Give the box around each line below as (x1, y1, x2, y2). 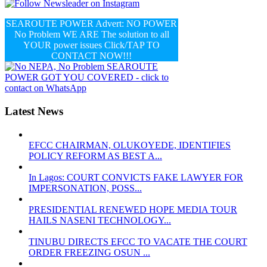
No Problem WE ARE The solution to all (14, 29, 169, 40)
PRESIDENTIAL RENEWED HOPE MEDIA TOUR (29, 204, 237, 215)
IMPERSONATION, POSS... (29, 182, 142, 193)
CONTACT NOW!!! (51, 51, 132, 61)
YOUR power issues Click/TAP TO (23, 40, 160, 51)
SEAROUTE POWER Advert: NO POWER (6, 18, 177, 29)
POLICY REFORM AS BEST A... (29, 150, 162, 161)
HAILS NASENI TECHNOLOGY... (29, 215, 171, 225)
